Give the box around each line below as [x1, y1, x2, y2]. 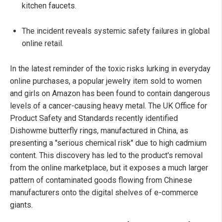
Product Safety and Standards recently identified [10, 113, 178, 123]
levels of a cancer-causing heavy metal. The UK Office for [10, 101, 207, 111]
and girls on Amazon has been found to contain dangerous [10, 89, 210, 99]
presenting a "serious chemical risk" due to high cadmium [10, 138, 207, 148]
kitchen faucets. [22, 1, 76, 11]
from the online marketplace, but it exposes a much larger [10, 163, 208, 173]
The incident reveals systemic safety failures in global [22, 26, 210, 36]
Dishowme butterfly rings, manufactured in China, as [10, 126, 188, 136]
